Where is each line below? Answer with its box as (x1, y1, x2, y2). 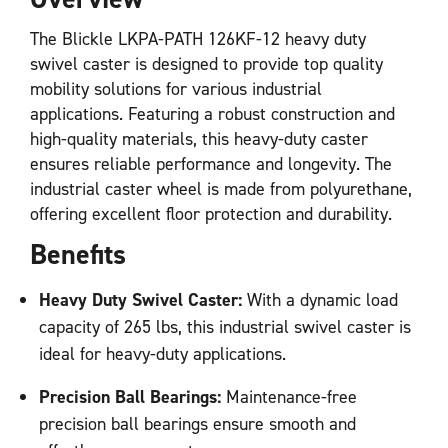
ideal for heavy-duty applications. (39, 342, 286, 367)
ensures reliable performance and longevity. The (30, 151, 392, 176)
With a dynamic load (242, 288, 398, 313)
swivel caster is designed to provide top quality (30, 51, 383, 76)
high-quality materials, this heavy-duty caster (30, 126, 368, 151)
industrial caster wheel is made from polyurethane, (30, 176, 412, 201)
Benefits (30, 235, 126, 273)
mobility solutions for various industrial (30, 76, 322, 101)
